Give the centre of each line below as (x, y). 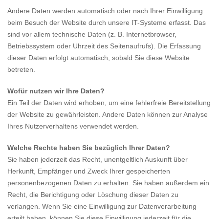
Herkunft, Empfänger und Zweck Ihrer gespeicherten (89, 171)
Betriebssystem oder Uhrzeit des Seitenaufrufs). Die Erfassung (104, 46)
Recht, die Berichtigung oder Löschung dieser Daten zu (93, 195)
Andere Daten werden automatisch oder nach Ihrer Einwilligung (105, 11)
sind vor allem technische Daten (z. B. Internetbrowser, (92, 34)
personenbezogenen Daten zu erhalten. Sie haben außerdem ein (108, 183)
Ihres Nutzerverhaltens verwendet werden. (73, 126)
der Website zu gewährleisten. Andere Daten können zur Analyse (108, 114)
